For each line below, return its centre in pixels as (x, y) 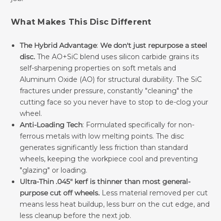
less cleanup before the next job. (75, 215)
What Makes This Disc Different (81, 21)
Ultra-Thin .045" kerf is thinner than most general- (105, 181)
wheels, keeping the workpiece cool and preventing (109, 159)
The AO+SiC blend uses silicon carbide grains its (117, 56)
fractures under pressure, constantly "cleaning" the (106, 91)
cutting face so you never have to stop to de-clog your (114, 102)
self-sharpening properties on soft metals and (98, 68)
